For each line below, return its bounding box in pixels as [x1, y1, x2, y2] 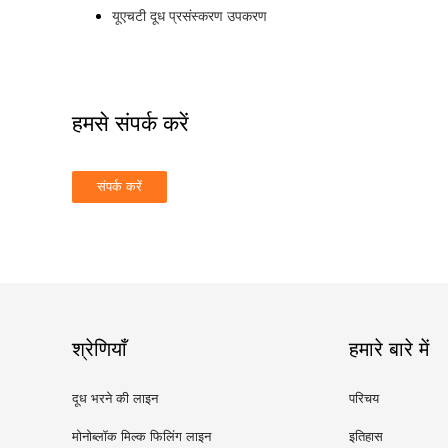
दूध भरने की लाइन [72, 391, 158, 407]
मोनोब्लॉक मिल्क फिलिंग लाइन [72, 429, 211, 445]
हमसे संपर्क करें [72, 111, 189, 137]
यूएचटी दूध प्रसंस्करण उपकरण [112, 8, 267, 25]
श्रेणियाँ [72, 338, 127, 361]
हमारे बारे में [349, 338, 429, 361]
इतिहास [349, 429, 383, 445]
